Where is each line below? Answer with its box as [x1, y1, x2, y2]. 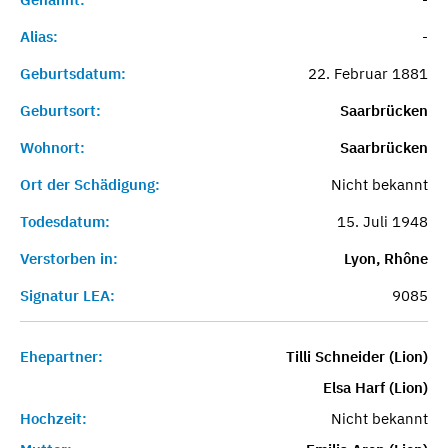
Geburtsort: [20, 100, 101, 120]
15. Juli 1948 [336, 211, 428, 231]
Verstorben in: [20, 248, 118, 268]
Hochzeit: [20, 408, 87, 428]
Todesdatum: [20, 211, 110, 231]
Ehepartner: [20, 346, 103, 366]
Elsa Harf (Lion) [322, 377, 428, 397]
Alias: [20, 26, 58, 46]
